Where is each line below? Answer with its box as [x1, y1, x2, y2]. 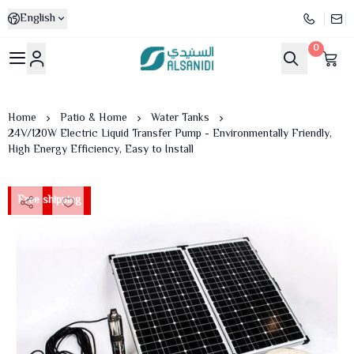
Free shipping [17, 192, 81, 209]
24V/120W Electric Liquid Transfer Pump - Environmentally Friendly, [8, 126, 332, 143]
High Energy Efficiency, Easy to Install [8, 141, 194, 159]
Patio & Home [60, 110, 127, 127]
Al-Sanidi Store [140, 55, 240, 81]
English [20, 9, 55, 28]
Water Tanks [151, 110, 209, 127]
